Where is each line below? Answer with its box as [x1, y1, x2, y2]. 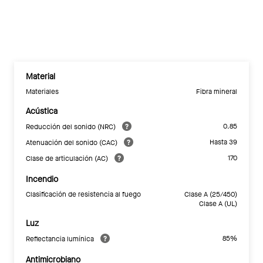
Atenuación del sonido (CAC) [26, 137, 119, 147]
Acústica [26, 106, 58, 117]
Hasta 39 [210, 137, 237, 147]
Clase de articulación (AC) [26, 153, 110, 163]
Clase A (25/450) [184, 190, 237, 199]
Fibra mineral [196, 87, 237, 96]
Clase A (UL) [199, 199, 237, 208]
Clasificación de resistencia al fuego [26, 190, 141, 199]
